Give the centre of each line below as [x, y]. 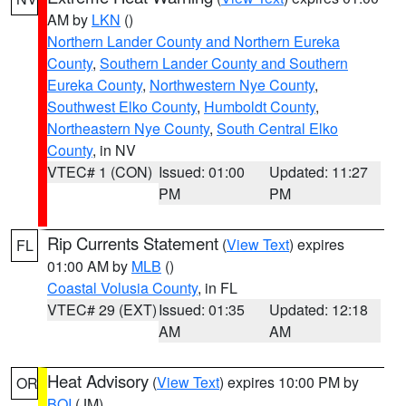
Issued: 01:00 [201, 172]
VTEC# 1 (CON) [100, 172]
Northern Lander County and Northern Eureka [193, 41]
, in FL [217, 288]
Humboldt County [260, 106]
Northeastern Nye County [128, 128]
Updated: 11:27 [319, 172]
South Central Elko [277, 128]
